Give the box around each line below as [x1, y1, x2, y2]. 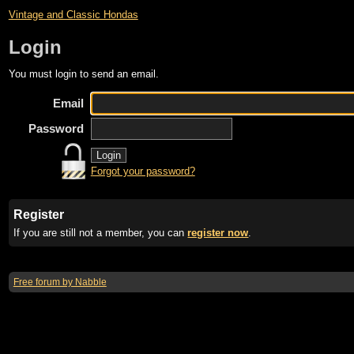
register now [187, 227, 249, 239]
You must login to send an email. [8, 68, 159, 81]
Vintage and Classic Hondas [8, 8, 138, 21]
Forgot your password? [90, 165, 195, 178]
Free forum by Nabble [13, 277, 107, 288]
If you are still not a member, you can [13, 227, 188, 239]
